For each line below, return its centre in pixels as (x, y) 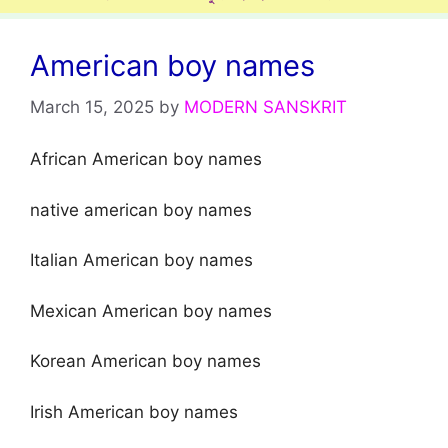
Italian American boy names (141, 260)
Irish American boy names (134, 411)
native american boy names (141, 209)
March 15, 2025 (92, 106)
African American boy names (146, 159)
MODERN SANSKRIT (265, 106)
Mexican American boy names (151, 310)
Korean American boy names (145, 361)
